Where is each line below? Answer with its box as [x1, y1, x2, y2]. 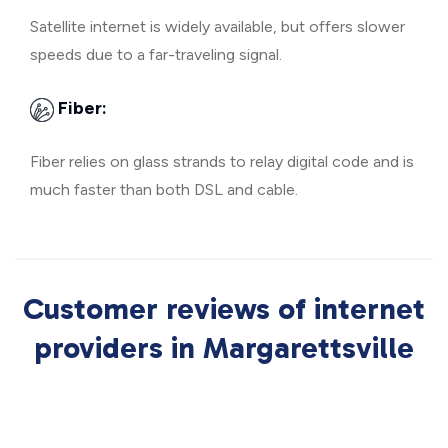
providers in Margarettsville [34, 330, 414, 366]
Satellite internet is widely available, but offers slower [30, 17, 405, 36]
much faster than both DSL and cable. [30, 180, 298, 199]
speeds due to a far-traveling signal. [30, 45, 282, 64]
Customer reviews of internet [23, 291, 425, 327]
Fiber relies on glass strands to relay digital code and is [30, 152, 414, 171]
